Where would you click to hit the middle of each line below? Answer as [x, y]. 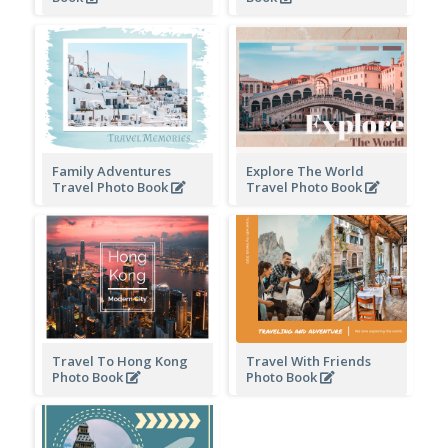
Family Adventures [111, 170]
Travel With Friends [308, 360]
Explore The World [304, 170]
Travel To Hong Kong [119, 360]
